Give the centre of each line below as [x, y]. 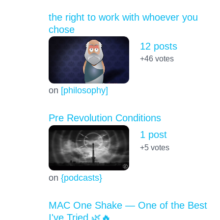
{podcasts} [81, 177]
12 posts [158, 46]
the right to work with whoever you [123, 17]
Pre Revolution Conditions [105, 118]
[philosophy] [84, 90]
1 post [153, 135]
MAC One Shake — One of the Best [128, 205]
